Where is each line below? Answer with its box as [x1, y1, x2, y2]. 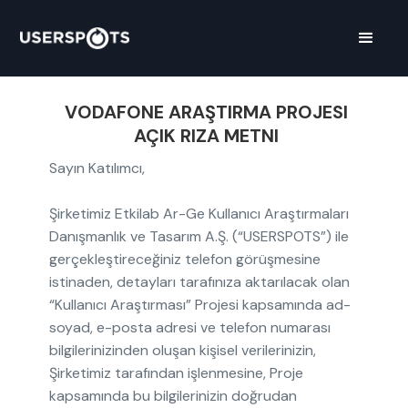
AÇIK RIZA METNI [133, 124, 279, 148]
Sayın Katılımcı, [49, 158, 146, 178]
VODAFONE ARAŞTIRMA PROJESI [64, 100, 348, 124]
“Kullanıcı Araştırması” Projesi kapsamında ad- [49, 295, 352, 314]
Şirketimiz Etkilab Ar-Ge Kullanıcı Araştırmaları [49, 204, 350, 223]
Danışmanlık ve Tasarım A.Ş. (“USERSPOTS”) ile [49, 227, 350, 246]
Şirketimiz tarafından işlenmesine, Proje [49, 363, 304, 382]
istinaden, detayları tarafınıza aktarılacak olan [49, 272, 351, 291]
